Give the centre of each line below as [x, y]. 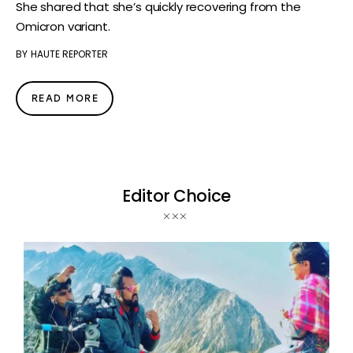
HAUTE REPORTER [69, 54]
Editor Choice [176, 196]
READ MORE [65, 98]
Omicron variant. [63, 26]
